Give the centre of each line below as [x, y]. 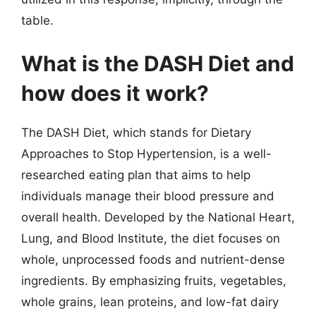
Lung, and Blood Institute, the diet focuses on [151, 238]
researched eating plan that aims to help [136, 175]
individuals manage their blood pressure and [148, 196]
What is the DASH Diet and [158, 63]
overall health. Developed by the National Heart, [158, 217]
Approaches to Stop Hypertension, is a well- [146, 154]
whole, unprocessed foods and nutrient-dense [153, 260]
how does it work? [115, 93]
